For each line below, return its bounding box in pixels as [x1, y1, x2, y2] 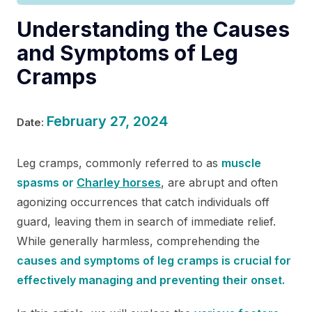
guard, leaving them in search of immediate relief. [17, 214, 276, 228]
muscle [221, 155, 261, 170]
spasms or [17, 175, 77, 189]
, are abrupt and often [161, 175, 278, 189]
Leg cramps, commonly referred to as [17, 155, 221, 170]
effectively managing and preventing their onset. [17, 272, 288, 287]
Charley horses [77, 175, 161, 189]
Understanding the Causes [17, 16, 290, 42]
